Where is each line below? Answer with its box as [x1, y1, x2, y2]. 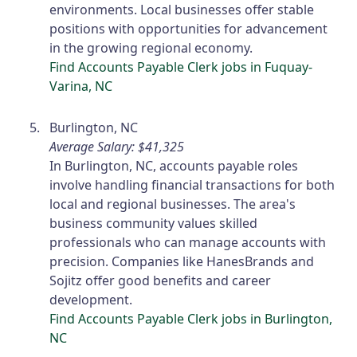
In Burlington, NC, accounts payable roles [49, 156, 299, 175]
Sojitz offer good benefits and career [49, 271, 272, 289]
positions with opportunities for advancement [49, 19, 328, 37]
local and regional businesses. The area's [49, 194, 296, 213]
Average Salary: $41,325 [49, 137, 185, 155]
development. [49, 290, 133, 308]
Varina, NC [49, 76, 113, 95]
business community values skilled [49, 214, 258, 232]
